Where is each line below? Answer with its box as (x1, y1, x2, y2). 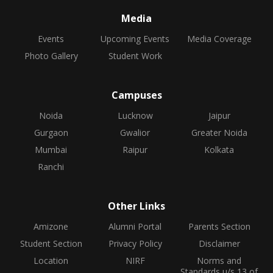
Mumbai (35, 144, 68, 155)
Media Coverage (186, 33, 252, 44)
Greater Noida (191, 127, 247, 138)
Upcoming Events (101, 33, 170, 44)
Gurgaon (34, 127, 68, 138)
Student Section (19, 238, 82, 249)
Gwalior (120, 127, 151, 138)
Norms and (197, 255, 242, 266)
